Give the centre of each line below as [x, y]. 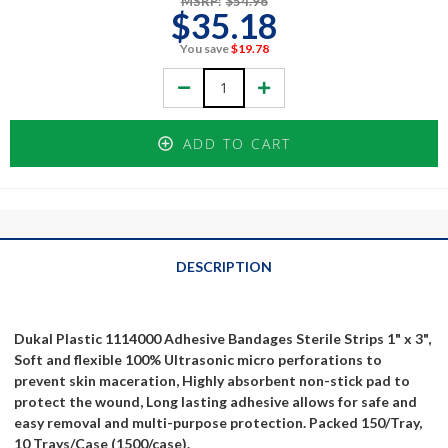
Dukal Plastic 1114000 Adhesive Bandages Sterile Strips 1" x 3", [222, 339]
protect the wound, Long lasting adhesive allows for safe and [215, 402]
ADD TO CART [236, 144]
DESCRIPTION [224, 267]
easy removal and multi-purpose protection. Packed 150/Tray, [218, 423]
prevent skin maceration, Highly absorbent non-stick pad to [212, 381]
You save [204, 49]
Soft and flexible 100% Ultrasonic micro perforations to [198, 360]
